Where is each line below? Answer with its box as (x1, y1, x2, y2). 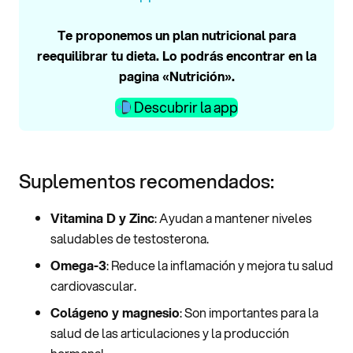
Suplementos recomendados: (19, 167, 274, 195)
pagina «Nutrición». (118, 66, 235, 85)
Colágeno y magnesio (50, 303, 180, 321)
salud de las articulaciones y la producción (50, 323, 289, 342)
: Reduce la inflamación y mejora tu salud (106, 255, 333, 274)
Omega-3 (50, 255, 106, 274)
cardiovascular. (50, 276, 136, 295)
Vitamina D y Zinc (50, 208, 154, 227)
